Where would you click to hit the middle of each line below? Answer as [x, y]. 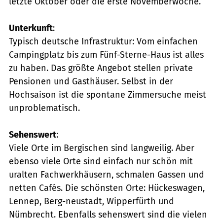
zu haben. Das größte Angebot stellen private [101, 68]
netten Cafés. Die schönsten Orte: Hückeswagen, [107, 188]
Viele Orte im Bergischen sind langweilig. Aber [102, 148]
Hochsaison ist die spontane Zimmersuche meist [108, 94]
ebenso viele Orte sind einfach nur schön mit [101, 161]
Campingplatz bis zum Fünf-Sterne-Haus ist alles [106, 55]
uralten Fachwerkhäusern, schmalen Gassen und [107, 174]
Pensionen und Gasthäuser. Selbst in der [91, 81]
